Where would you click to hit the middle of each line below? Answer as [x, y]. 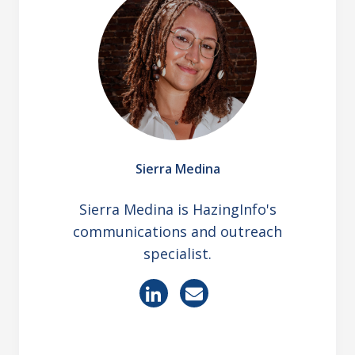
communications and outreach [177, 232]
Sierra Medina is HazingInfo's [177, 210]
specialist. [177, 254]
